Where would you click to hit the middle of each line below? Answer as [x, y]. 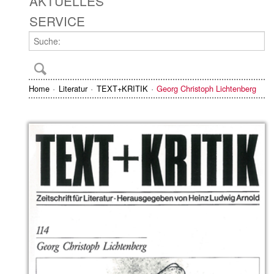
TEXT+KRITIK [122, 89]
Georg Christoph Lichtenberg [207, 89]
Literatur [73, 89]
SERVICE [57, 20]
